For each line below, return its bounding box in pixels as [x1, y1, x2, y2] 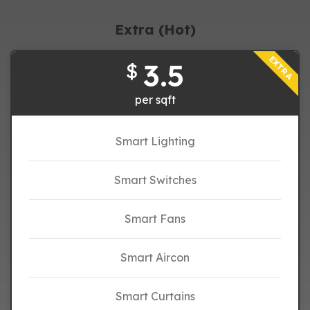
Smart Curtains [115, 289, 195, 303]
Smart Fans [125, 211, 185, 226]
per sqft [134, 92, 176, 107]
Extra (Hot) [114, 20, 196, 38]
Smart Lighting [115, 134, 195, 148]
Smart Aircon [120, 250, 190, 264]
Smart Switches [113, 172, 197, 187]
